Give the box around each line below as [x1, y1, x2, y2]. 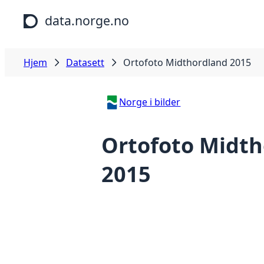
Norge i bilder [119, 95, 181, 108]
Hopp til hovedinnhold [5, 5, 104, 18]
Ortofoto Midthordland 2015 [123, 56, 251, 69]
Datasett [66, 56, 104, 69]
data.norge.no [45, 12, 129, 29]
